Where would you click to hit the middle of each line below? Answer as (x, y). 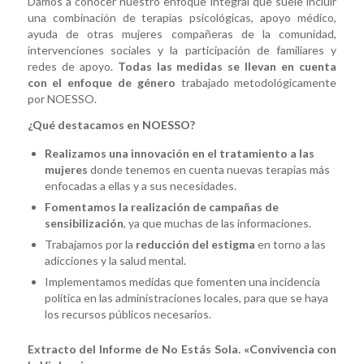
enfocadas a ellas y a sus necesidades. (140, 185)
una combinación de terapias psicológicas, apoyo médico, (182, 17)
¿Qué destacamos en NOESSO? (111, 124)
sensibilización (84, 223)
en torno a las (290, 244)
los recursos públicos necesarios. (128, 314)
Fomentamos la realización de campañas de (161, 206)
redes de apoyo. (72, 66)
